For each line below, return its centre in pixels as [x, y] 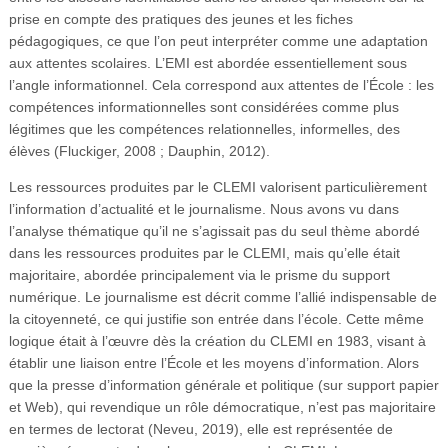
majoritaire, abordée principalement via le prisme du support [199, 274]
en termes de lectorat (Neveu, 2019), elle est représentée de [200, 428]
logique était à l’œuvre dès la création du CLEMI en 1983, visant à [217, 340]
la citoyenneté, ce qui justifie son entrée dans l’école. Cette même [216, 318]
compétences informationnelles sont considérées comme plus [203, 106]
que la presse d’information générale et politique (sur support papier [223, 384]
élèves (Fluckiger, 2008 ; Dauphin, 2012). [139, 150]
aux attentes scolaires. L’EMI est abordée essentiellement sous [207, 62]
